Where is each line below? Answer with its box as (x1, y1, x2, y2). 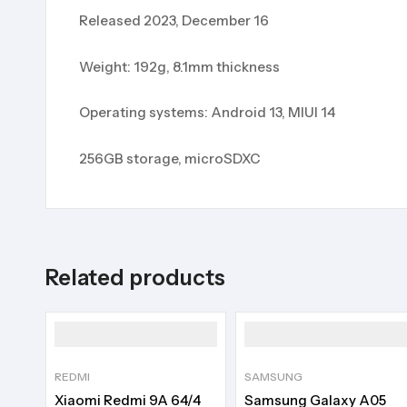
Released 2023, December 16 (79, 12, 269, 30)
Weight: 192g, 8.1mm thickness (79, 57, 280, 75)
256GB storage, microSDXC (79, 149, 260, 167)
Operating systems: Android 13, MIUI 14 (79, 104, 335, 122)
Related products (45, 263, 225, 291)
